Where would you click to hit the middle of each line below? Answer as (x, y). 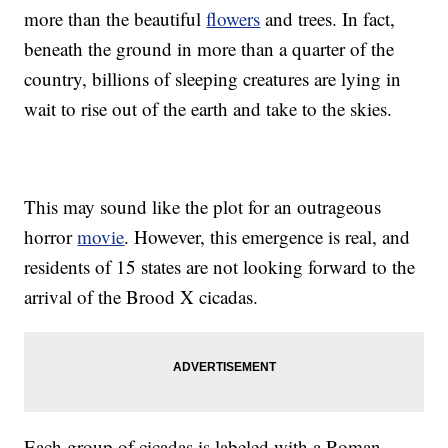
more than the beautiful (115, 18)
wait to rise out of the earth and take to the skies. (208, 108)
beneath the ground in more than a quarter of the (209, 48)
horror (51, 236)
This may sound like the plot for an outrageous (203, 206)
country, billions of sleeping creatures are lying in (213, 78)
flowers (233, 18)
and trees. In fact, (328, 18)
